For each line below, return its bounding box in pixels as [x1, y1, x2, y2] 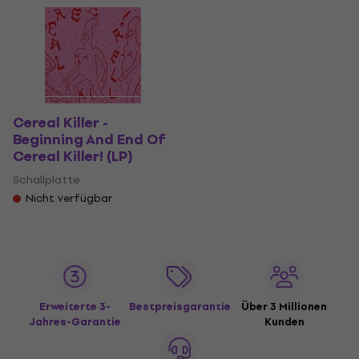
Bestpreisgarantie [128, 298, 231, 316]
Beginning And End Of [13, 128, 166, 152]
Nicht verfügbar [26, 190, 112, 208]
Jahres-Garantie [28, 313, 121, 331]
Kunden [264, 313, 305, 331]
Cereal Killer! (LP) [13, 145, 133, 169]
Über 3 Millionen [241, 298, 328, 316]
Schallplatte [13, 171, 79, 190]
